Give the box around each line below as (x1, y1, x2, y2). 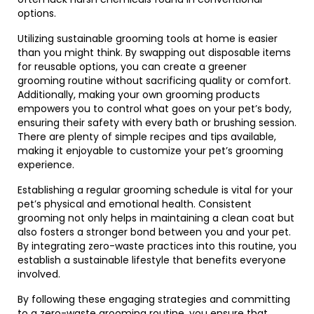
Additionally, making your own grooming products (18, 88, 260, 102)
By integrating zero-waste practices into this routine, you (18, 239, 296, 253)
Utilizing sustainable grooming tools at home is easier (18, 32, 278, 46)
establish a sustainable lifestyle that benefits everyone (18, 253, 286, 267)
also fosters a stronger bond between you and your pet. (18, 225, 291, 239)
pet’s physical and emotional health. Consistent (18, 197, 252, 211)
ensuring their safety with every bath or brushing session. (18, 116, 296, 130)
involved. (18, 267, 60, 281)
